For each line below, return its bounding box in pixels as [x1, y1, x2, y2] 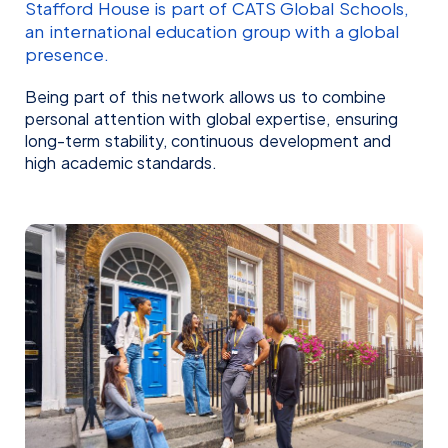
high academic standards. [25, 151, 217, 173]
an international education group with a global [25, 19, 399, 42]
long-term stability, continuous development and [25, 129, 391, 151]
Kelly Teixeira [25, 188, 144, 213]
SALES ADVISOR [232, 219, 318, 240]
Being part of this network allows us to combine [25, 85, 386, 107]
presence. [25, 42, 109, 65]
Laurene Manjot [232, 188, 374, 213]
